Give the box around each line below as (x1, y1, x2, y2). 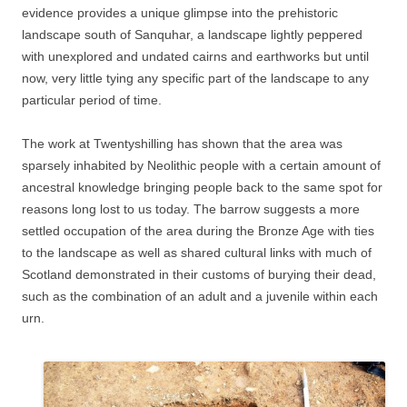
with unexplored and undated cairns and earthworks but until (22, 49, 369, 65)
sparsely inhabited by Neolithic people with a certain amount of (22, 158, 381, 174)
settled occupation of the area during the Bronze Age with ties (22, 223, 374, 239)
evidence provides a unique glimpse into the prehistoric (22, 5, 338, 21)
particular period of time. (22, 93, 162, 108)
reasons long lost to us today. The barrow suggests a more (22, 202, 360, 217)
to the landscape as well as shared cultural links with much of (22, 245, 372, 261)
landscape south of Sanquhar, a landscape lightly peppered (22, 27, 362, 43)
